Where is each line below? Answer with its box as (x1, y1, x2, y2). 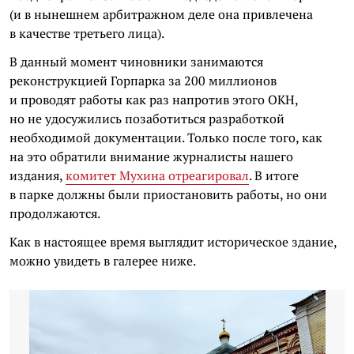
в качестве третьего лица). (9, 24, 164, 42)
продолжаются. (9, 204, 100, 222)
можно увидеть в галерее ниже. (9, 251, 196, 269)
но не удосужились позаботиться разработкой (9, 109, 284, 127)
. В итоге (249, 166, 299, 184)
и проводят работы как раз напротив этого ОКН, (9, 90, 298, 108)
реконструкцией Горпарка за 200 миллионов (9, 71, 277, 89)
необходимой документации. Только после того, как (9, 128, 322, 146)
